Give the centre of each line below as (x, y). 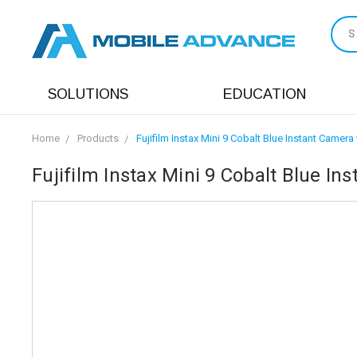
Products (98, 138)
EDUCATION (265, 94)
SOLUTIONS (88, 94)
